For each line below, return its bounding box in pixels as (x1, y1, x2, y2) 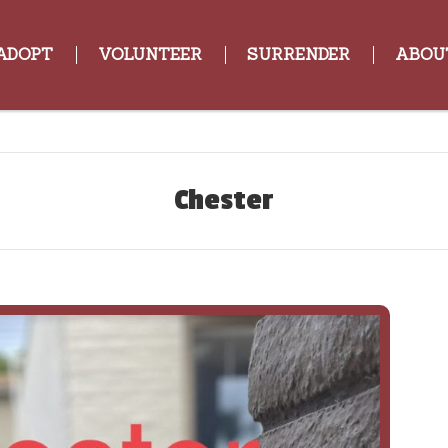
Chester (174, 184, 274, 217)
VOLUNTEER (98, 44, 202, 64)
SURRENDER (247, 44, 350, 64)
